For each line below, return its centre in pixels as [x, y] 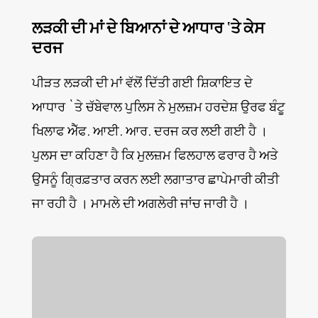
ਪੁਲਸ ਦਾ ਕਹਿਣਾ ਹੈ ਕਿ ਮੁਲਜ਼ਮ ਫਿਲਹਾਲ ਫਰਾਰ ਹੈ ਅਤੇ [155, 155]
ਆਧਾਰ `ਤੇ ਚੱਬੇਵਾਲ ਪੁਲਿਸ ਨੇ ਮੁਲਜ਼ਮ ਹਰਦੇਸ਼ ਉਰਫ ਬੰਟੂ [158, 107]
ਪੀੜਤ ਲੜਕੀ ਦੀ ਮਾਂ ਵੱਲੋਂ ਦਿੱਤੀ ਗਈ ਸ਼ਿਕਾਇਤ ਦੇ [142, 83]
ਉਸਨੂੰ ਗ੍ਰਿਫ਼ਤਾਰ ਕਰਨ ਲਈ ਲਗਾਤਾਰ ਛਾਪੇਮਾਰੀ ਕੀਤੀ [155, 179]
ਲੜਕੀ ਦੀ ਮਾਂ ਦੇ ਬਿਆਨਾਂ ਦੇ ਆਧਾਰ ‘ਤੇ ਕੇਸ [148, 28]
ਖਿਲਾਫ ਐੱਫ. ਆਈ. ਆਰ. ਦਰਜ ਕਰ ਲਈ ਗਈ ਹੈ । [149, 131]
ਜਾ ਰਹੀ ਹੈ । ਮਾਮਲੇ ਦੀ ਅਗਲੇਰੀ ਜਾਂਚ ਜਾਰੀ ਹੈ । [140, 203]
